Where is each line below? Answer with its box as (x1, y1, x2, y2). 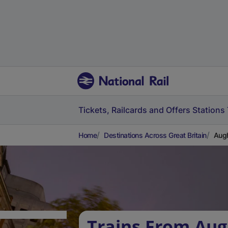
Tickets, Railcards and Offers (78, 105, 190, 115)
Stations (192, 105, 225, 115)
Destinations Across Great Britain (104, 131, 207, 139)
